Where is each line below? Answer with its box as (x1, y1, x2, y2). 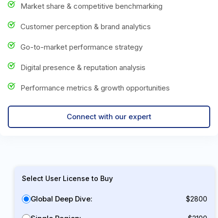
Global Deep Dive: (31, 194, 92, 203)
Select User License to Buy (22, 174, 113, 182)
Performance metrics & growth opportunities (20, 83, 170, 92)
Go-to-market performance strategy (20, 42, 143, 52)
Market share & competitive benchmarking (20, 1, 163, 11)
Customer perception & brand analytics (20, 21, 151, 31)
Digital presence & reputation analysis (20, 62, 145, 72)
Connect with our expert (67, 111, 151, 121)
